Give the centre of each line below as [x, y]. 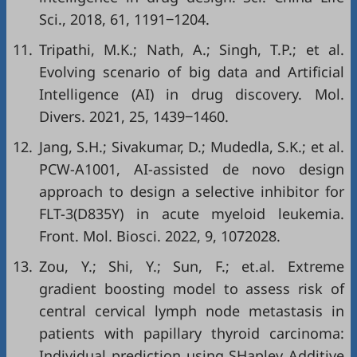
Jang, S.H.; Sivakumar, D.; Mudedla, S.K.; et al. [192, 147]
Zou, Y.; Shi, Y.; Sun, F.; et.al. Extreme [192, 266]
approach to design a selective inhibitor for [192, 191]
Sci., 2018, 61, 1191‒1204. [124, 19]
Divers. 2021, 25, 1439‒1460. [134, 116]
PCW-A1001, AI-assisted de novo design [192, 169]
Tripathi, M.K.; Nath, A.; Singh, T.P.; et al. [192, 49]
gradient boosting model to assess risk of [192, 288]
